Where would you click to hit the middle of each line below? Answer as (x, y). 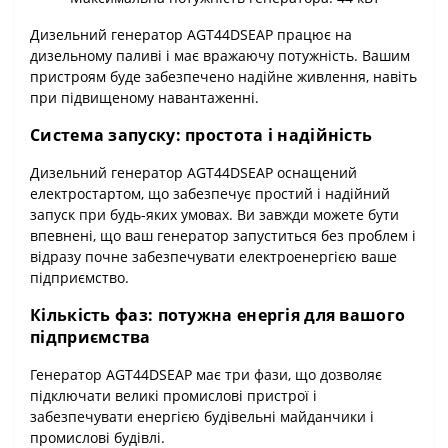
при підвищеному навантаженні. (144, 97)
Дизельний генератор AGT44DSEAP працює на (191, 34)
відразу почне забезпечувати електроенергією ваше (213, 256)
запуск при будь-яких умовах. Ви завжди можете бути (214, 214)
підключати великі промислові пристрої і (173, 395)
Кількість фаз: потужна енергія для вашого (218, 314)
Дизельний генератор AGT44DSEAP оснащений (193, 172)
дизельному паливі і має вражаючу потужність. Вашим (220, 55)
